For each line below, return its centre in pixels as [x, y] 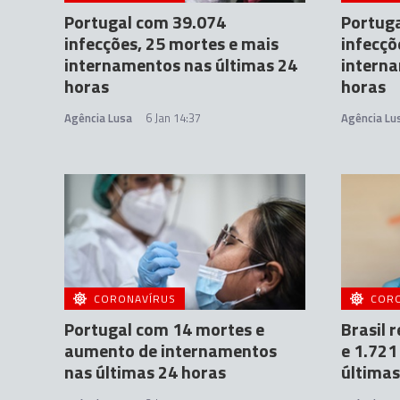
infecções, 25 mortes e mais [171, 44]
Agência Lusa [98, 118]
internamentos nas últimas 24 [181, 65]
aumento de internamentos [171, 350]
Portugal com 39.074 [145, 22]
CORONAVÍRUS [135, 299]
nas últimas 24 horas [145, 372]
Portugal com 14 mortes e [164, 329]
